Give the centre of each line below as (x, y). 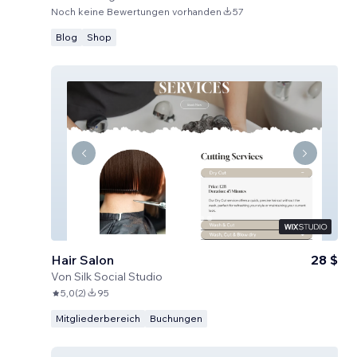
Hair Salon (82, 260)
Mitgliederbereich (98, 318)
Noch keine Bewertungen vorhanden (136, 12)
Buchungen (176, 318)
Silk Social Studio (118, 277)
